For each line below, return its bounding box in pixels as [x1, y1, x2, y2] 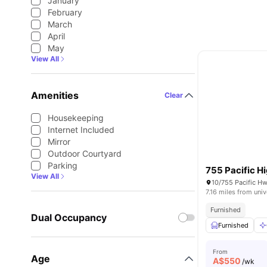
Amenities [31, 89, 79, 101]
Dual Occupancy [31, 212, 107, 223]
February [48, 7, 82, 17]
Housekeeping [48, 113, 104, 123]
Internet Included [48, 125, 114, 135]
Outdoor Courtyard [48, 148, 122, 159]
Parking [48, 160, 77, 170]
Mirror [48, 136, 70, 147]
